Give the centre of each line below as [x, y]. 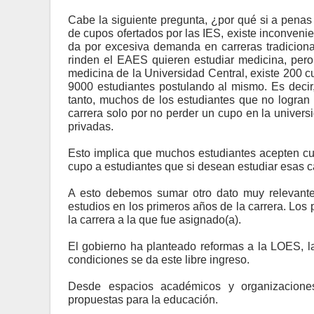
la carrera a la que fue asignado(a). [155, 220]
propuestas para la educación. [143, 300]
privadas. [91, 127]
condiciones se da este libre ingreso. [159, 260]
